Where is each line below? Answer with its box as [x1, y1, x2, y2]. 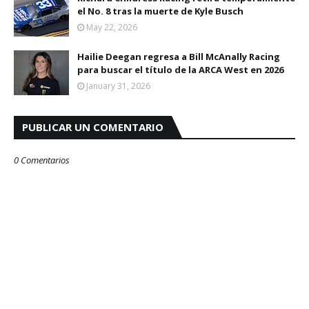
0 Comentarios [14, 154, 70, 166]
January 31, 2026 [86, 80, 150, 92]
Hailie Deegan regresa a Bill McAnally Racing [77, 50, 280, 63]
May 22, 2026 [86, 21, 137, 33]
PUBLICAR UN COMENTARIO [22, 120, 163, 134]
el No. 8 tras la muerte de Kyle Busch [77, 5, 243, 17]
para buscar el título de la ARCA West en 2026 [77, 63, 283, 76]
